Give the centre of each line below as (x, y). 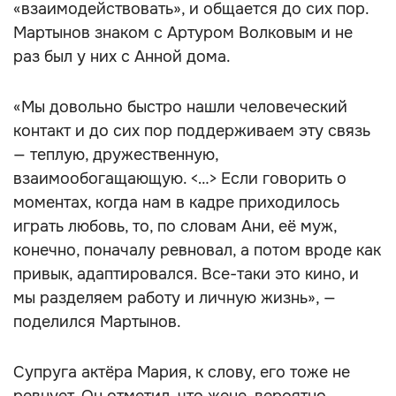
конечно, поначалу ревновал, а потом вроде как (197, 250)
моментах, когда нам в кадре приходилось (176, 202)
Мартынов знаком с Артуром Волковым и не (183, 33)
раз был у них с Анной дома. (122, 57)
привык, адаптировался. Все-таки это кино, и (186, 274)
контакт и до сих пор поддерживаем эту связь (192, 131)
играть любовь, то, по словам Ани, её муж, (175, 226)
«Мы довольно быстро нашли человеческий (180, 107)
